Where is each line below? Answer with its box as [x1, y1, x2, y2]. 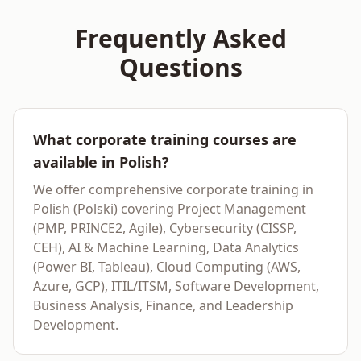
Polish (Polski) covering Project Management [33, 200, 306, 218]
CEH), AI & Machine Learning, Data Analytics [33, 239, 299, 256]
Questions [118, 51, 243, 84]
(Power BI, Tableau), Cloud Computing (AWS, [33, 258, 301, 276]
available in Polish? [33, 152, 169, 172]
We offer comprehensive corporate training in [33, 180, 313, 198]
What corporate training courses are [33, 130, 297, 149]
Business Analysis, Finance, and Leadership [33, 297, 293, 314]
